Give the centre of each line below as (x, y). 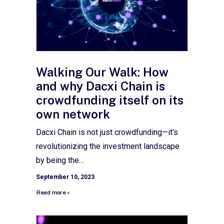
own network (73, 114)
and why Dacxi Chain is (100, 86)
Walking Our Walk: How (102, 72)
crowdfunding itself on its (110, 100)
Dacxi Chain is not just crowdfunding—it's (107, 132)
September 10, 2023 (65, 177)
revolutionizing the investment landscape (108, 146)
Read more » (53, 192)
